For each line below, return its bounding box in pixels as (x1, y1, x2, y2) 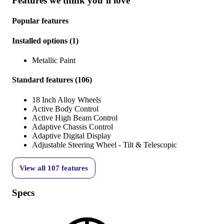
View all (19, 163, 47, 172)
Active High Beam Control (32, 113, 117, 122)
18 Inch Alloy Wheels (32, 95, 101, 104)
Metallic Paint (32, 55, 75, 64)
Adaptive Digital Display (32, 131, 111, 140)
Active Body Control (32, 104, 98, 113)
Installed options (12, 36, 67, 45)
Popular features (12, 16, 68, 25)
